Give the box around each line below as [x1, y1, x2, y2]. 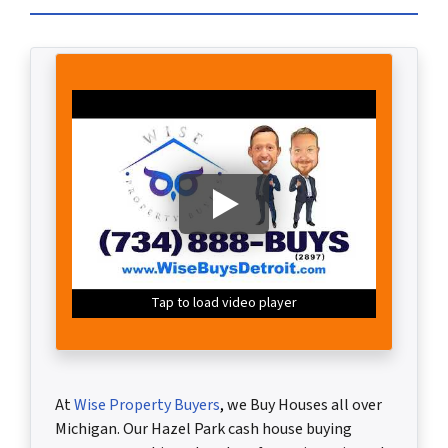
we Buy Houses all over [224, 394, 382, 416]
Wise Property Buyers [74, 394, 220, 416]
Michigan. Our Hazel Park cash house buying [55, 418, 352, 440]
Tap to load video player [151, 293, 297, 313]
